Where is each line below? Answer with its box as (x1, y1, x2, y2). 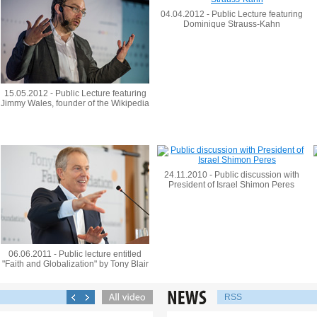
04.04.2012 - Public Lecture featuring (160, 9, 303, 19)
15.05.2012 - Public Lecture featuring (4, 88, 146, 98)
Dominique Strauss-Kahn (183, 19, 280, 29)
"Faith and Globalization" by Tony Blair (1, 259, 149, 269)
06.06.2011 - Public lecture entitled (8, 249, 142, 259)
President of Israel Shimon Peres (168, 180, 294, 190)
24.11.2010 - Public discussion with (163, 170, 299, 180)
